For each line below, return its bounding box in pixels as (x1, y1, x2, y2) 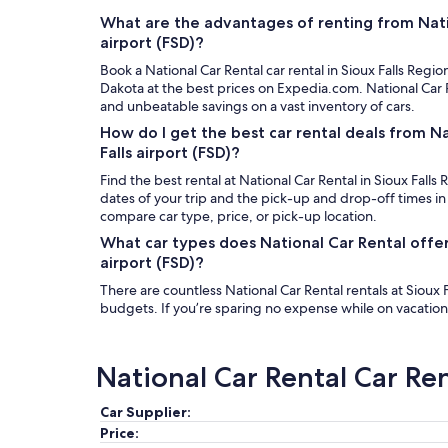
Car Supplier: (100, 403, 191, 421)
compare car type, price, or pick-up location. (100, 207, 377, 225)
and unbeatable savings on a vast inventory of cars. (100, 97, 415, 115)
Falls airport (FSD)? (100, 143, 240, 162)
